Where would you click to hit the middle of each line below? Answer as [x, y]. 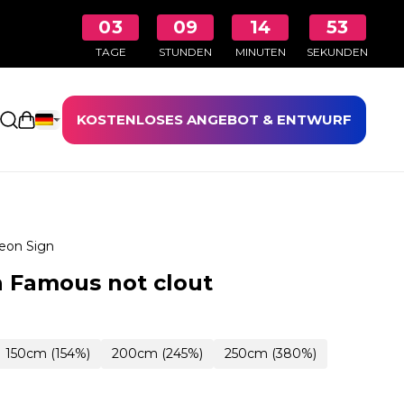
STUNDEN [185, 52]
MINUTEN [260, 52]
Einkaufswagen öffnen [100, 120]
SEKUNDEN [337, 52]
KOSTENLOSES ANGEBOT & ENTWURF [214, 119]
